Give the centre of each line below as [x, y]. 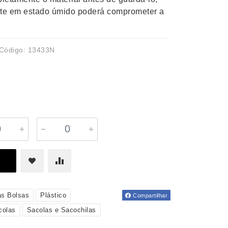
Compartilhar [149, 195]
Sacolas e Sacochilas [61, 210]
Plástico [53, 195]
